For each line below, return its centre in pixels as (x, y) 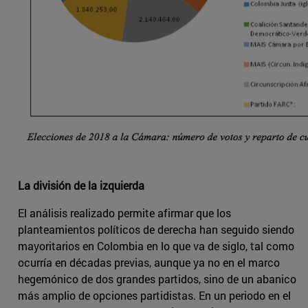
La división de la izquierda (81, 186)
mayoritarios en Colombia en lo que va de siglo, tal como (156, 246)
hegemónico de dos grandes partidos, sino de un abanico (157, 279)
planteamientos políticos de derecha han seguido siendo (156, 230)
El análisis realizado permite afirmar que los (124, 213)
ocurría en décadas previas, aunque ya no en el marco (149, 263)
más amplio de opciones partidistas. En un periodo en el (154, 296)
